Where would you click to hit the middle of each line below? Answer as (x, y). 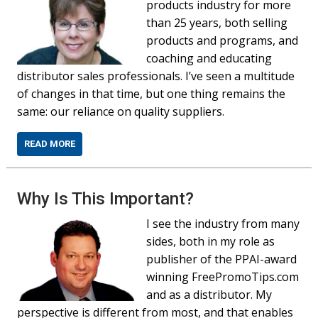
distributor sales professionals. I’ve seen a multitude (156, 76)
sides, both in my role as (211, 241)
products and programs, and (223, 40)
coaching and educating (209, 58)
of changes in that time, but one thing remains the (152, 94)
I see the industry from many (223, 224)
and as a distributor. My (209, 295)
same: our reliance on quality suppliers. (121, 111)
